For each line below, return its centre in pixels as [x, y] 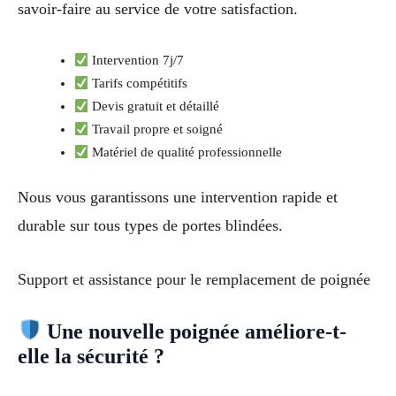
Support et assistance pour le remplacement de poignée [194, 279]
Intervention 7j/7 [137, 61]
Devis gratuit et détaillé [154, 107]
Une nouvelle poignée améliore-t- [194, 331]
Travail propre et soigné [156, 129]
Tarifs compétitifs [138, 84]
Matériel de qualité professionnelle [186, 152]
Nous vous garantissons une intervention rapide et [178, 198]
